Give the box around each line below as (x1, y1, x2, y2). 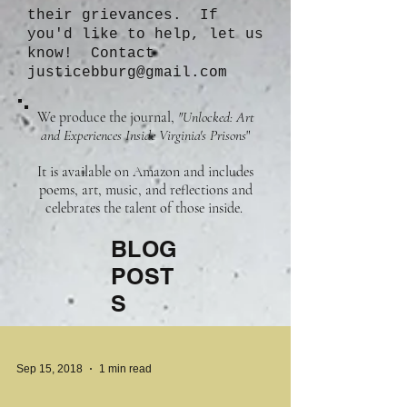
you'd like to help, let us (27, 26, 263, 43)
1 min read (99, 362, 152, 375)
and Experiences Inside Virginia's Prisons (41, 126, 246, 144)
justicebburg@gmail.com (27, 65, 227, 81)
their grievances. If (27, 7, 218, 24)
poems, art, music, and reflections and (38, 181, 253, 199)
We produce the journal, (36, 108, 178, 126)
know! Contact (27, 45, 154, 62)
